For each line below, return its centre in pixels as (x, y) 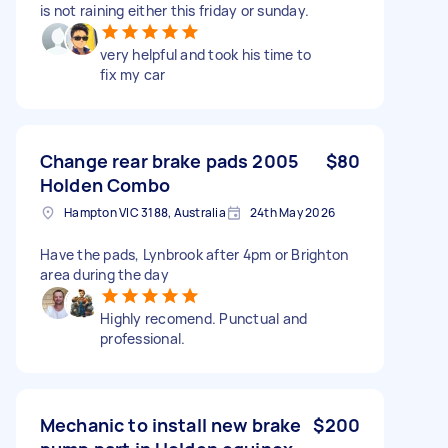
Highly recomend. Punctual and (204, 318)
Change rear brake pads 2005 (170, 160)
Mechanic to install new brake (171, 424)
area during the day (104, 274)
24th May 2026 (292, 212)
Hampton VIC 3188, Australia (145, 212)
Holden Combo (105, 184)
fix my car (133, 74)
